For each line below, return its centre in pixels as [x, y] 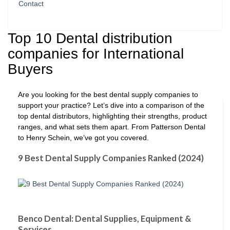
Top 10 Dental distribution [90, 39]
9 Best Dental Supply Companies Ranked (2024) [111, 158]
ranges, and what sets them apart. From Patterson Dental [112, 127]
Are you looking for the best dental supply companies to [108, 95]
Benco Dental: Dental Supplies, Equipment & [104, 218]
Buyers [30, 69]
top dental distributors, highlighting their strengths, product [112, 116]
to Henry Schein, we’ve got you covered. [83, 138]
